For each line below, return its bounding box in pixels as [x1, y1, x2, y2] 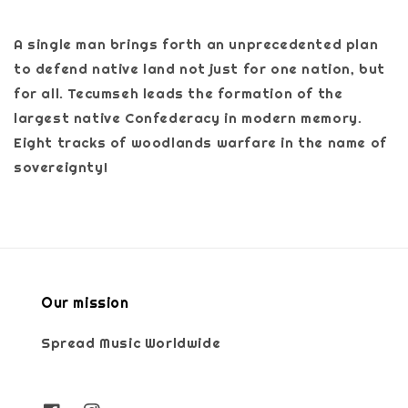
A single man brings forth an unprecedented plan [14, 35, 379, 53]
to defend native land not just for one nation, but [14, 59, 386, 77]
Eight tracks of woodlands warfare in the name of [14, 133, 387, 151]
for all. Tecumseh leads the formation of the [14, 84, 343, 102]
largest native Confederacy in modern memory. [14, 108, 362, 127]
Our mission [41, 292, 129, 312]
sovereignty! [14, 158, 112, 176]
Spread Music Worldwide [41, 333, 221, 352]
